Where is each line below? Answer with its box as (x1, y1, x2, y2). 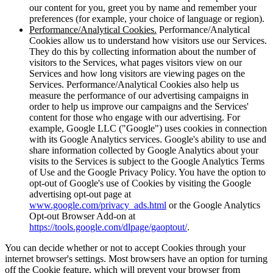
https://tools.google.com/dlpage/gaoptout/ (29, 221, 187, 232)
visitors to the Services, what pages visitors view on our (29, 57, 242, 68)
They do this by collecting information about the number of (29, 46, 256, 57)
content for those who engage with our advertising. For (29, 112, 240, 122)
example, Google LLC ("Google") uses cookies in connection (29, 122, 267, 133)
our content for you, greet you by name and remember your (29, 2, 257, 13)
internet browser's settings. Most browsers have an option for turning (5, 253, 268, 264)
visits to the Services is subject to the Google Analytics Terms (29, 155, 264, 166)
